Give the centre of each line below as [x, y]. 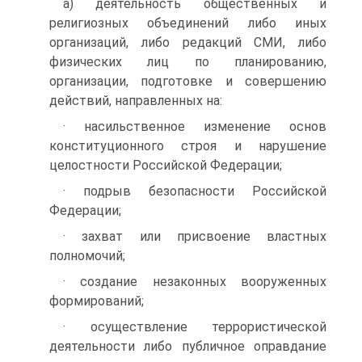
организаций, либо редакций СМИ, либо [188, 42]
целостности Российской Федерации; [166, 165]
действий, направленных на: [136, 101]
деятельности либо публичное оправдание [188, 346]
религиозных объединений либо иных [188, 23]
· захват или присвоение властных [195, 236]
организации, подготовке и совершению [188, 81]
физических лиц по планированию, [188, 62]
